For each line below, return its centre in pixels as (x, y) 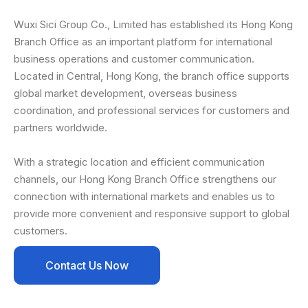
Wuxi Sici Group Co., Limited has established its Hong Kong (153, 24)
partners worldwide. (60, 128)
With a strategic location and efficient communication (139, 162)
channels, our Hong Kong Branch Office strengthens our (145, 179)
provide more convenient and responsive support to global (152, 213)
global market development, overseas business (125, 93)
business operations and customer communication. (134, 59)
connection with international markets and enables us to (144, 196)
